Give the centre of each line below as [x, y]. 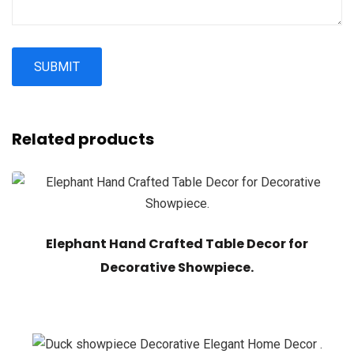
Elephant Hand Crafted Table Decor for [177, 244]
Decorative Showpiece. [177, 268]
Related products [83, 139]
